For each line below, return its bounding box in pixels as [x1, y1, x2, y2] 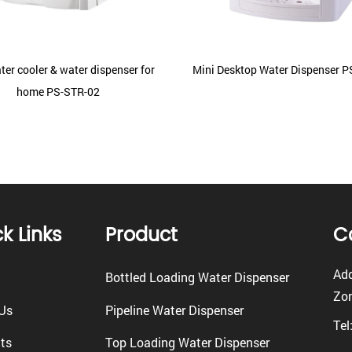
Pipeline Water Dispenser [105, 301, 244, 318]
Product [105, 220, 178, 252]
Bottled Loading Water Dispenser [105, 269, 290, 286]
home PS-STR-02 [16, 84, 100, 100]
